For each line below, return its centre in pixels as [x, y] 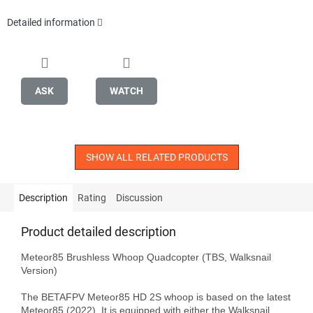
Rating [92, 197]
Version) [39, 270]
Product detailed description [99, 231]
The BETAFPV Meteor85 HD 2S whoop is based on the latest [156, 297]
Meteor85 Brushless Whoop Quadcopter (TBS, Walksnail [146, 257]
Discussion [139, 197]
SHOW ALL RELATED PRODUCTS [156, 157]
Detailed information [51, 23]
